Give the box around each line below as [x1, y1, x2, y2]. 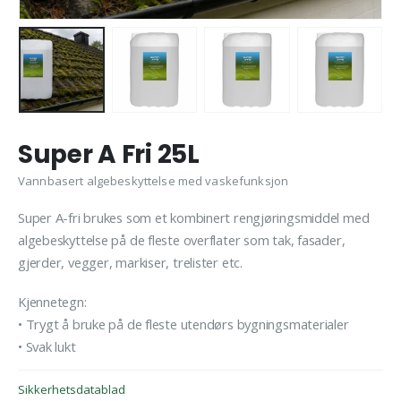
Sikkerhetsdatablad [18, 380, 125, 397]
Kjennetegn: [18, 292, 87, 311]
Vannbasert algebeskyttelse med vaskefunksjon [18, 172, 289, 189]
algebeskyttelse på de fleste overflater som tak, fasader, [18, 231, 346, 250]
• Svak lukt [18, 337, 76, 355]
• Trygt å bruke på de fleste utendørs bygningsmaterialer [18, 314, 349, 333]
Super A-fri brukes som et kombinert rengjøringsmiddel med [18, 209, 370, 227]
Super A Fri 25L [18, 136, 200, 172]
